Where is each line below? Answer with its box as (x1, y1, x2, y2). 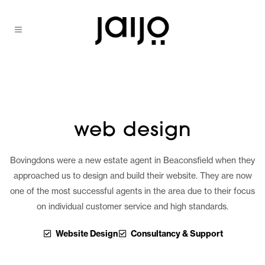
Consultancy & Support (131, 228, 223, 239)
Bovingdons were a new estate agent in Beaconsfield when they (10, 155, 255, 166)
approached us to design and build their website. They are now (13, 170, 252, 181)
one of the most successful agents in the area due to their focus (10, 186, 255, 196)
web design (73, 121, 192, 141)
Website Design (55, 228, 118, 239)
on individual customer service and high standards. (37, 201, 228, 212)
